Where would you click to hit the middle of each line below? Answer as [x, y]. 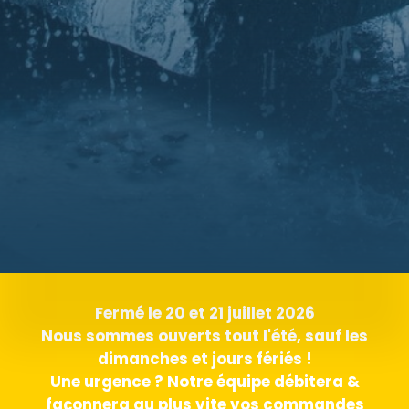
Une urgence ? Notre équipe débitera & [204, 382]
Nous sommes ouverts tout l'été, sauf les [204, 336]
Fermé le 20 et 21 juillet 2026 [204, 314]
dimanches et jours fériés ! [204, 359]
